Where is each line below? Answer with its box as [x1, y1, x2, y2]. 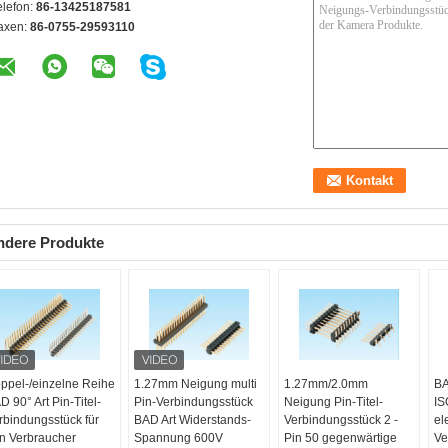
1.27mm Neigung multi [134, 377, 258, 391]
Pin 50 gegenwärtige [283, 431, 397, 445]
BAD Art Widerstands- [134, 413, 252, 427]
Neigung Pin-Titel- [283, 395, 383, 409]
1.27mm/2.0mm [283, 377, 368, 391]
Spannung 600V [134, 431, 224, 445]
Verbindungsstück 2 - [283, 413, 398, 427]
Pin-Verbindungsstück [134, 395, 254, 409]
